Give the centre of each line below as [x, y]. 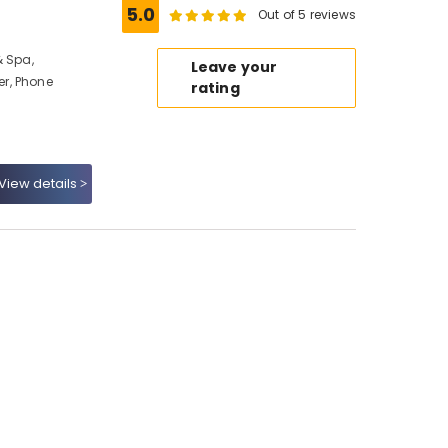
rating [215, 88]
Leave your [234, 67]
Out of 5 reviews [307, 14]
